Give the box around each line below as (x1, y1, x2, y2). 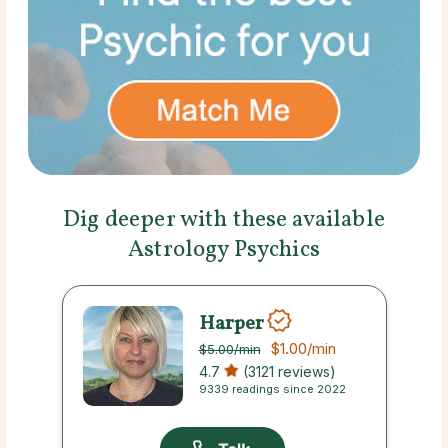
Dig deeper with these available (63, 204, 385, 237)
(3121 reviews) (238, 363, 336, 381)
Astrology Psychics (128, 234, 320, 267)
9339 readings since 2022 (198, 382, 346, 397)
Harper (198, 309, 264, 338)
